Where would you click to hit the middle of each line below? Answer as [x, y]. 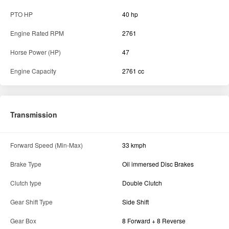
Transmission [34, 115]
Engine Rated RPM [37, 33]
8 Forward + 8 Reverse [154, 221]
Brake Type [26, 164]
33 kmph [134, 145]
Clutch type [26, 183]
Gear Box [23, 221]
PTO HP [21, 14]
